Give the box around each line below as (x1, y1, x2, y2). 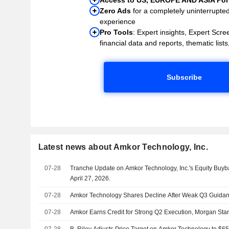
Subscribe (166, 73, 202, 81)
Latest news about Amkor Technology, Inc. (38, 142, 208, 151)
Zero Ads (100, 6, 131, 15)
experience (100, 17, 136, 26)
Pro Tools (100, 28, 133, 36)
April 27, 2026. (70, 174, 111, 182)
